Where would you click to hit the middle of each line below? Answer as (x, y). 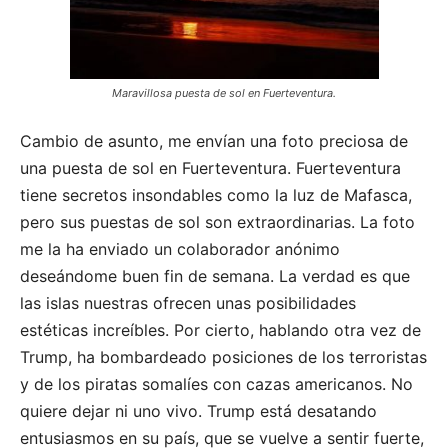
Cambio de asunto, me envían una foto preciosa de (214, 140)
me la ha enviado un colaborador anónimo (180, 248)
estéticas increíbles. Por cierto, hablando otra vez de (220, 329)
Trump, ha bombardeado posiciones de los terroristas (223, 356)
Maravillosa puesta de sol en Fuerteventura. (224, 92)
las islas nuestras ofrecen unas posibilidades (188, 302)
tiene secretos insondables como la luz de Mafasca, (216, 194)
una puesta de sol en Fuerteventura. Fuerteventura (210, 167)
